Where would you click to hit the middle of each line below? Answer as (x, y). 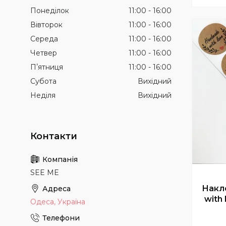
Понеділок (50, 11)
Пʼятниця (47, 67)
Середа (44, 39)
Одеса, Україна (58, 202)
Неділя (43, 96)
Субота (43, 81)
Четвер (44, 53)
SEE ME (45, 173)
